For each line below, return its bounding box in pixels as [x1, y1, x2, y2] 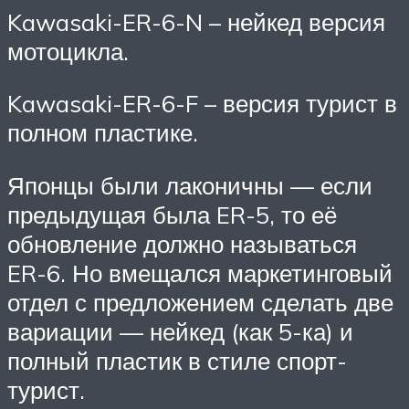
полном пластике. [7, 118, 198, 148]
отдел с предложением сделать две [7, 287, 393, 317]
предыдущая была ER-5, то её [7, 199, 337, 229]
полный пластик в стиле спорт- [7, 345, 347, 375]
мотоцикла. [7, 36, 129, 66]
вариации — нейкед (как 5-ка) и [7, 316, 353, 346]
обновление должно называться [7, 228, 357, 258]
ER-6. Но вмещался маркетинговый [7, 257, 393, 288]
